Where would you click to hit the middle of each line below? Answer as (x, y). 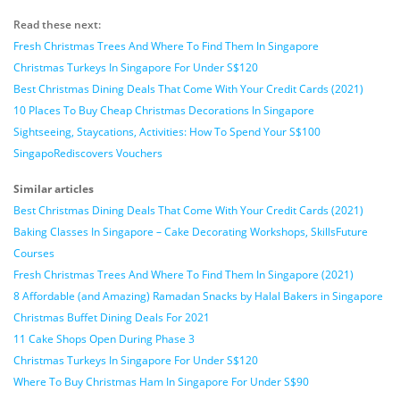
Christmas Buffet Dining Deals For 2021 (112, 317)
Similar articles (54, 189)
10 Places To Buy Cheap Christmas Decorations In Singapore (164, 110)
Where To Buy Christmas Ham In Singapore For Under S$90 (161, 382)
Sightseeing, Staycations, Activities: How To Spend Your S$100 (167, 132)
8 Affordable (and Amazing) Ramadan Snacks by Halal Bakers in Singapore (198, 296)
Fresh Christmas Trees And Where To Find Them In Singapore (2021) (183, 275)
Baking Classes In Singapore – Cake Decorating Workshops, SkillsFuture (191, 232)
